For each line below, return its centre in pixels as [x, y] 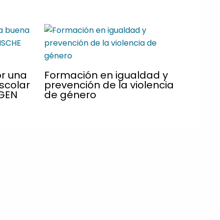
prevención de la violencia [109, 85]
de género [70, 95]
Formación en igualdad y [106, 75]
